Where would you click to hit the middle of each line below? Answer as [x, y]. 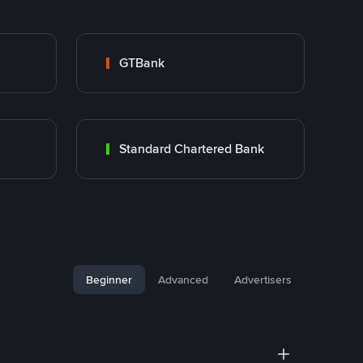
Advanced [183, 280]
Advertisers [263, 280]
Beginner [109, 280]
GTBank [142, 63]
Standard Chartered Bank [192, 149]
